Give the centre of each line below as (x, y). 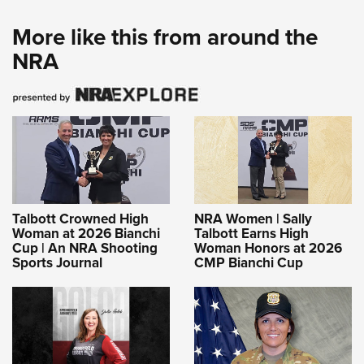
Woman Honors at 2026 (268, 249)
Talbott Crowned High (80, 219)
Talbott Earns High (251, 234)
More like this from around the (165, 37)
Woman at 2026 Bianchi (86, 234)
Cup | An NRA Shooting (85, 249)
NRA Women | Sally (253, 219)
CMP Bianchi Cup (249, 263)
